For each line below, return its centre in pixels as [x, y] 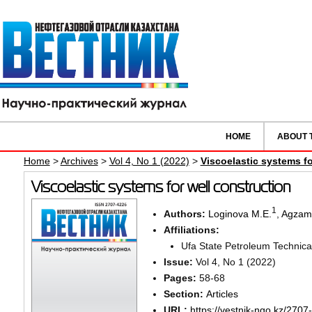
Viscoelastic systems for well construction [161, 187]
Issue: [179, 262]
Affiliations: [191, 229]
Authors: [186, 213]
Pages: [181, 278]
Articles [222, 294]
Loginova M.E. [240, 213]
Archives [79, 161]
